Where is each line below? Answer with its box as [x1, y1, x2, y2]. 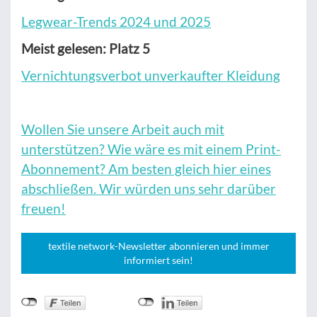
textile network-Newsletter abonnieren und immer [47, 240, 270, 253]
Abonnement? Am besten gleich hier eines [21, 161, 271, 178]
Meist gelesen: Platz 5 [21, 40, 150, 57]
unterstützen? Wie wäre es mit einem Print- [21, 141, 281, 158]
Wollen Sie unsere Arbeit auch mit [21, 121, 224, 138]
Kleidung [226, 67, 280, 84]
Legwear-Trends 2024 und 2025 [21, 13, 211, 30]
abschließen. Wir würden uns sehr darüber [21, 180, 276, 197]
